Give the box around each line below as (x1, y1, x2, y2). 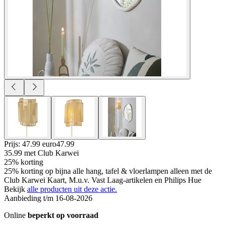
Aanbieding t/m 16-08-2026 (4, 193, 92, 202)
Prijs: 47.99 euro (4, 139, 56, 148)
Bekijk (4, 184, 27, 193)
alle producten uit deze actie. (27, 184, 117, 193)
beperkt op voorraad (28, 210, 98, 219)
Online (4, 210, 28, 219)
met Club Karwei (24, 148, 79, 157)
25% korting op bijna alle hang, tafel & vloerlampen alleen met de (4, 166, 212, 175)
